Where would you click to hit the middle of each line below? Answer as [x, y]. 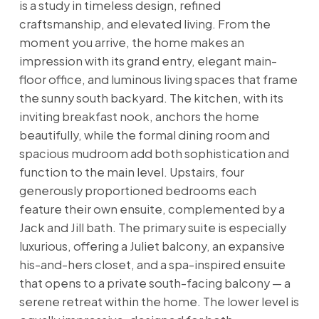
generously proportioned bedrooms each [137, 190]
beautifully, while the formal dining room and [144, 135]
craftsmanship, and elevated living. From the [145, 23]
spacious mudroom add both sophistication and [154, 153]
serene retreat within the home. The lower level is [159, 301]
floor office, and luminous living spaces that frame [158, 79]
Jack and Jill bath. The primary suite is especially [152, 227]
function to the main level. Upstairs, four [131, 172]
